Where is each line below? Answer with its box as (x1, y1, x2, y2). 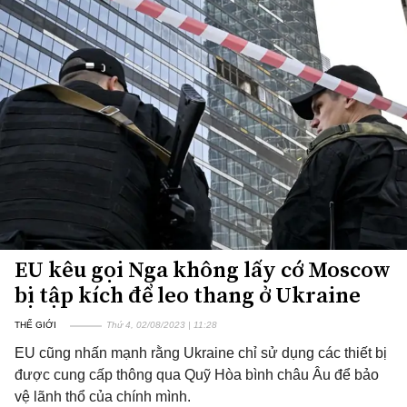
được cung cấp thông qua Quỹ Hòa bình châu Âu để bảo (15, 367, 379, 382)
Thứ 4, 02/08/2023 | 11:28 (106, 320, 217, 330)
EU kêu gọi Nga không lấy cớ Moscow (15, 254, 391, 284)
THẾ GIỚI (15, 320, 56, 330)
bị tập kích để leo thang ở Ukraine (15, 280, 361, 310)
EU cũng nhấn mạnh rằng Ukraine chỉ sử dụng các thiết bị (15, 345, 387, 361)
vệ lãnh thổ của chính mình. (15, 389, 191, 404)
